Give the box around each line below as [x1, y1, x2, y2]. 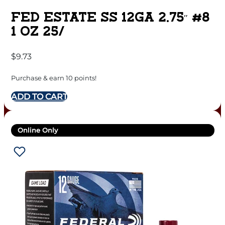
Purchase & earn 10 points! [11, 73, 96, 82]
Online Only [18, 126, 58, 134]
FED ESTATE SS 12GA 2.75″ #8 [11, 12, 209, 25]
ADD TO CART [11, 91, 67, 101]
